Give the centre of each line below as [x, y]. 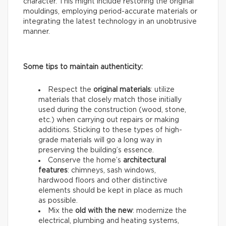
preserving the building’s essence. [96, 150]
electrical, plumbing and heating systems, [109, 221]
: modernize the [160, 211]
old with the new [104, 211]
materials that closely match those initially [110, 100]
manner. [37, 32]
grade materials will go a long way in [100, 140]
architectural [145, 160]
